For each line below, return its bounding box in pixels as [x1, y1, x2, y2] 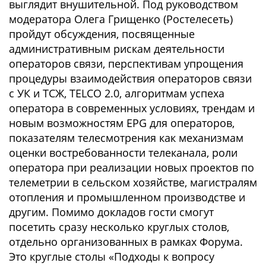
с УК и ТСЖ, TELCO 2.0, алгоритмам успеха [9, 86, 224, 100]
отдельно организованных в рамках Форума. [9, 235, 243, 249]
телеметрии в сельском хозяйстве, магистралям [9, 175, 257, 189]
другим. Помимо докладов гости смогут [9, 205, 214, 219]
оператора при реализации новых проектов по [9, 160, 254, 175]
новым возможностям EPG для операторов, [9, 116, 235, 130]
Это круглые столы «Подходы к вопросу [9, 249, 214, 264]
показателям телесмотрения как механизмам [9, 131, 243, 145]
